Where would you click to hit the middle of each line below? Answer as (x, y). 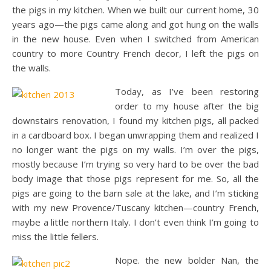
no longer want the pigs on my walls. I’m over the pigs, (135, 149)
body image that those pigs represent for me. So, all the (135, 178)
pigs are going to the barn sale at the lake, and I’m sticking (135, 193)
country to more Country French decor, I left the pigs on (135, 53)
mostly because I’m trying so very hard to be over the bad (135, 164)
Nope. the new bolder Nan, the (187, 260)
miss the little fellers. (55, 237)
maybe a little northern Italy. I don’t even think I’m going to (135, 222)
